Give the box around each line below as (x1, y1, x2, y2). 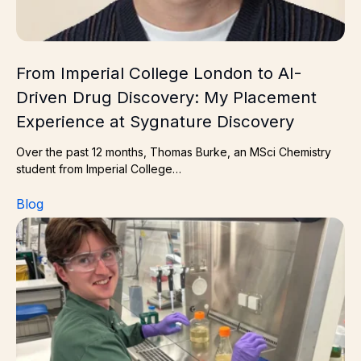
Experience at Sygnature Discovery (16, 110, 294, 131)
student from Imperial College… (16, 161, 181, 176)
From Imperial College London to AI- (16, 62, 301, 83)
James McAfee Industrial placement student (15, 218, 284, 234)
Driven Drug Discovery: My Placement (16, 86, 317, 107)
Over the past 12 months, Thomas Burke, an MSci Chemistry (16, 144, 331, 159)
